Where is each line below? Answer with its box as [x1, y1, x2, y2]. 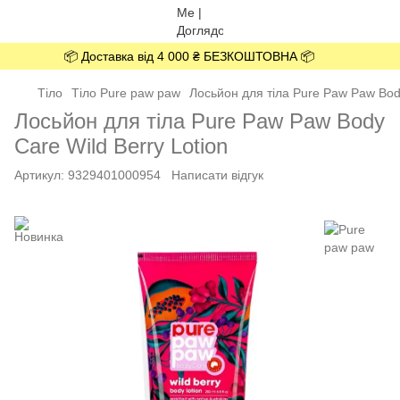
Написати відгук [171, 168, 263, 182]
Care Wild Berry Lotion [14, 134, 228, 158]
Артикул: [14, 168, 64, 182]
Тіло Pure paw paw [71, 86, 180, 100]
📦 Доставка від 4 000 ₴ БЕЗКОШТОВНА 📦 [63, 49, 314, 63]
